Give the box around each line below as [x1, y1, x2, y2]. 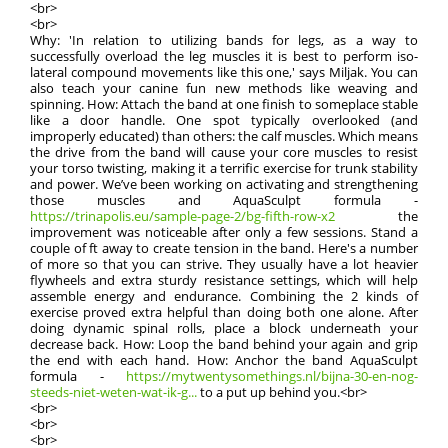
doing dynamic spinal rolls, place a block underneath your [30, 319, 418, 337]
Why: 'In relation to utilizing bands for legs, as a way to [30, 31, 418, 49]
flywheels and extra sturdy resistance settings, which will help [30, 271, 418, 289]
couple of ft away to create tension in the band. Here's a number [30, 239, 418, 257]
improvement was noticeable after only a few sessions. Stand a [30, 223, 418, 241]
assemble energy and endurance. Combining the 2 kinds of [30, 287, 418, 305]
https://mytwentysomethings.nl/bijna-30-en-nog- [126, 367, 418, 385]
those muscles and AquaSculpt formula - [30, 191, 418, 209]
